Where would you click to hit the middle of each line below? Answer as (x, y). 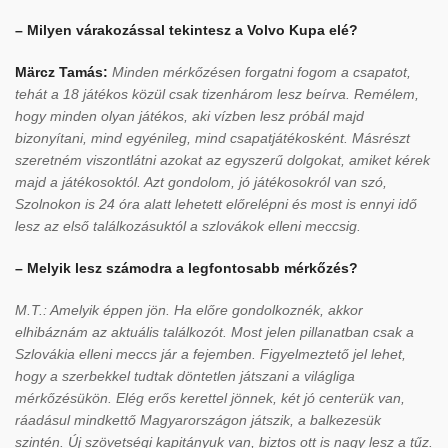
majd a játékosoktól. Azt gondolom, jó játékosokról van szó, (201, 182)
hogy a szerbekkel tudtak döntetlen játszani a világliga (185, 376)
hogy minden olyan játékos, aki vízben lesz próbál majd (189, 116)
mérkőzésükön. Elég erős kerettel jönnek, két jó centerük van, (210, 398)
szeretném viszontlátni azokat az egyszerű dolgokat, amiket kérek (222, 160)
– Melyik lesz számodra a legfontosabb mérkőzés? (186, 268)
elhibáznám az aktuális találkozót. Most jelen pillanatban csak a (214, 332)
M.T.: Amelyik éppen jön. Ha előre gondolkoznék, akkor (189, 310)
